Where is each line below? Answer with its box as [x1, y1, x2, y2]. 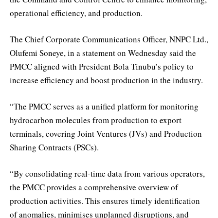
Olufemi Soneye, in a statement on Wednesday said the [10, 47, 196, 59]
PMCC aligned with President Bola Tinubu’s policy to [10, 61, 194, 73]
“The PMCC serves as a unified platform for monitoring [10, 101, 199, 112]
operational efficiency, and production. [10, 7, 143, 18]
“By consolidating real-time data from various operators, [10, 168, 205, 180]
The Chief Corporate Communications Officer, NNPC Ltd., [10, 34, 208, 45]
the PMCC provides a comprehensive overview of [10, 182, 178, 193]
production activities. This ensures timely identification [10, 195, 200, 207]
